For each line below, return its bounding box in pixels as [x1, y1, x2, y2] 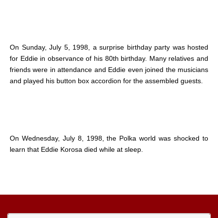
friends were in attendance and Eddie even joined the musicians [10, 66, 208, 74]
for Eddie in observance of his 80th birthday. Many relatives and [10, 54, 208, 63]
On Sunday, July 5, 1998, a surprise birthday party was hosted [10, 43, 208, 52]
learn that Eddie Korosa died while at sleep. [10, 145, 143, 154]
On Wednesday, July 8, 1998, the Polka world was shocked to [10, 134, 208, 143]
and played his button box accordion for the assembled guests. [10, 77, 203, 85]
